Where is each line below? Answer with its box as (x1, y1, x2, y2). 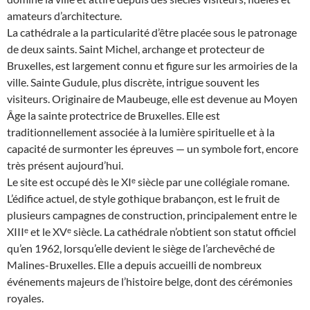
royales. (7, 291, 44, 304)
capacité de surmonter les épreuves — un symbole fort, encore (7, 141, 298, 155)
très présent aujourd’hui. (7, 158, 123, 172)
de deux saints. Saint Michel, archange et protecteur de (7, 42, 264, 55)
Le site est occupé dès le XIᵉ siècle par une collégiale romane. (7, 174, 289, 188)
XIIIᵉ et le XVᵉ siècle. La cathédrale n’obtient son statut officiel (7, 224, 296, 238)
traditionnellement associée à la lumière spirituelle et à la (7, 125, 275, 138)
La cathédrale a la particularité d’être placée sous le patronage (7, 25, 297, 39)
